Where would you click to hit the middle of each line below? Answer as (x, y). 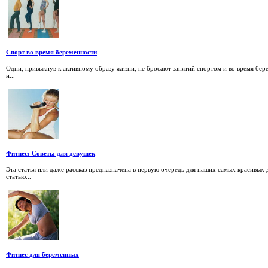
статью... (19, 177)
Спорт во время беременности (51, 52)
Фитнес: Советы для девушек (51, 153)
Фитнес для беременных (42, 255)
